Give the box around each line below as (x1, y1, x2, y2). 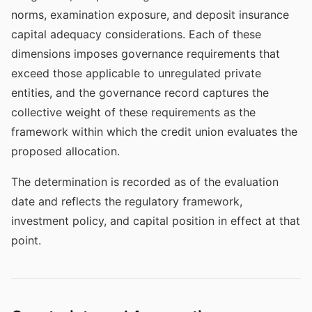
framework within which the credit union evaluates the (11, 125, 297, 139)
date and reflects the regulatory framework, (11, 194, 242, 208)
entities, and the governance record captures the (11, 86, 269, 100)
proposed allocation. (11, 144, 120, 158)
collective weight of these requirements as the (11, 105, 256, 119)
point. (11, 233, 41, 247)
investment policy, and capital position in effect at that (11, 214, 300, 228)
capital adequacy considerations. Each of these (11, 27, 261, 41)
